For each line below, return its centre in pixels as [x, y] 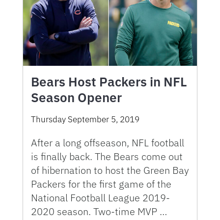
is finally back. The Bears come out [107, 156]
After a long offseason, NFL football [108, 142]
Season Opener [76, 97]
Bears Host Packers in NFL [109, 81]
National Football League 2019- [100, 197]
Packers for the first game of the [101, 184]
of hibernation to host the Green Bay [110, 170]
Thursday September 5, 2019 [85, 119]
